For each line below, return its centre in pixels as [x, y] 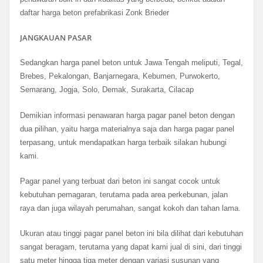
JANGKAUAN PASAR [55, 38]
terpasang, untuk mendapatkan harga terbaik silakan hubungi [123, 142]
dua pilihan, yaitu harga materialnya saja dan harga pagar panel [127, 129]
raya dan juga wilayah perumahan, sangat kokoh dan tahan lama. [130, 208]
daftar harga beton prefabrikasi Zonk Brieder [94, 12]
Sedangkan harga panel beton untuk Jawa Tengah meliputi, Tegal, [131, 63]
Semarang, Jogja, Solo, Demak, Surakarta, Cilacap [107, 90]
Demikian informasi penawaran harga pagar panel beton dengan [127, 115]
